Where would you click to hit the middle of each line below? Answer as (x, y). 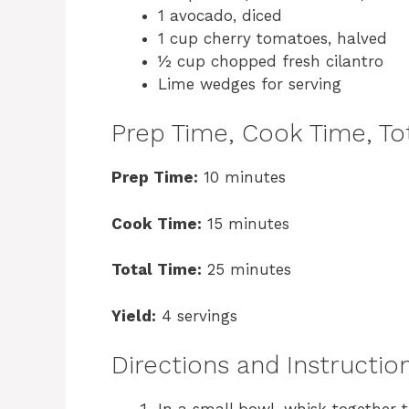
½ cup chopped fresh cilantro (271, 61)
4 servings (197, 315)
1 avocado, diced (220, 15)
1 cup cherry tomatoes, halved (273, 38)
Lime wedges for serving (250, 84)
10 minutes (242, 178)
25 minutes (246, 270)
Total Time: (157, 270)
